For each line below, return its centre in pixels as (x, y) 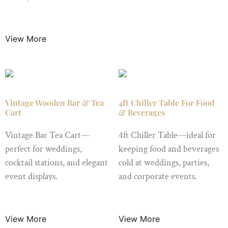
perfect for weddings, (44, 149)
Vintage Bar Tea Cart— (47, 135)
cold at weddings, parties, (164, 163)
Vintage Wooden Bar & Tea (54, 103)
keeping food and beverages (168, 149)
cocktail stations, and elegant (56, 163)
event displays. (31, 177)
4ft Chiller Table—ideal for (167, 135)
